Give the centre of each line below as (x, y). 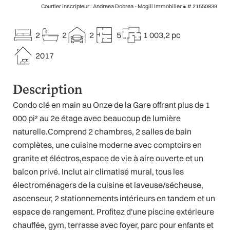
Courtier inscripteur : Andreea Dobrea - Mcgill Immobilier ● (114, 6)
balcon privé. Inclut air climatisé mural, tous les (98, 172)
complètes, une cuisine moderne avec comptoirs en (107, 145)
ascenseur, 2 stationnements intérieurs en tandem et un (114, 198)
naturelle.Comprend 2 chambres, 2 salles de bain (102, 132)
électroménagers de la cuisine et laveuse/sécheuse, (108, 185)
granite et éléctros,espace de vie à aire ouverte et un (108, 158)
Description (48, 89)
